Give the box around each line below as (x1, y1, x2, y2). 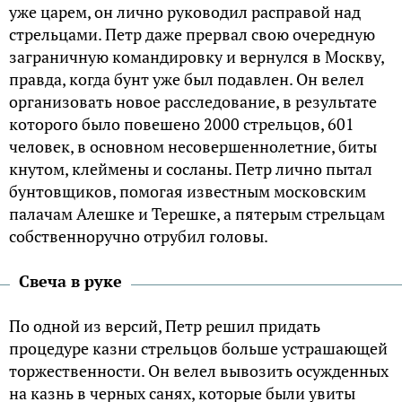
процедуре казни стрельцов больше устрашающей (9, 337, 388, 360)
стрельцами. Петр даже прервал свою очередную (9, 23, 375, 46)
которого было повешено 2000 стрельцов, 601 (9, 113, 354, 135)
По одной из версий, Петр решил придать (9, 315, 320, 337)
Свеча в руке (19, 270, 122, 293)
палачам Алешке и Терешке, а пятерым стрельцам (9, 203, 385, 225)
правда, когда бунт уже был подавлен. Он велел (9, 68, 364, 91)
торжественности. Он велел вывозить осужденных (9, 360, 389, 382)
